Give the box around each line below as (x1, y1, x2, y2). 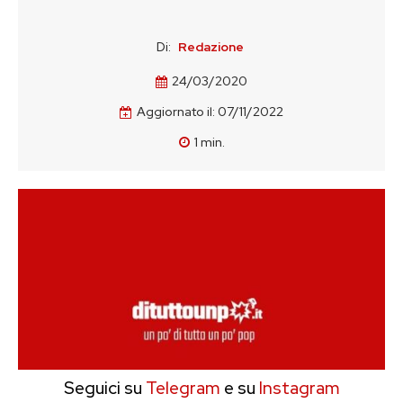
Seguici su (63, 377, 142, 399)
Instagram (258, 377, 340, 399)
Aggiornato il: (137, 103, 215, 121)
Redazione (178, 39, 244, 55)
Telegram (141, 377, 220, 399)
